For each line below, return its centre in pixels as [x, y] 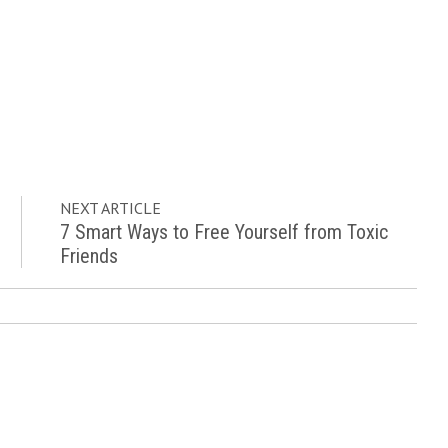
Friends [89, 256]
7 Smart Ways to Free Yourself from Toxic [224, 232]
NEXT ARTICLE [111, 208]
